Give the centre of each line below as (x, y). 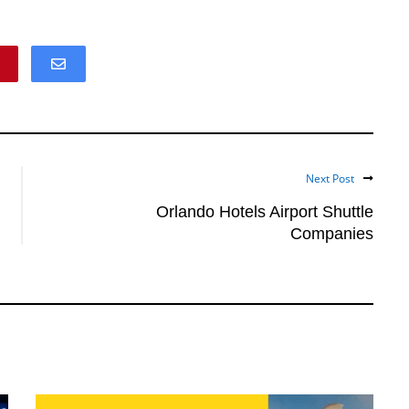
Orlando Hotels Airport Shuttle (265, 212)
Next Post (330, 178)
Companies (332, 234)
